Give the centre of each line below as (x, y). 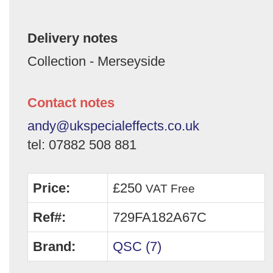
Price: (51, 188)
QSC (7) (137, 246)
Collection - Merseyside (96, 61)
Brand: (54, 246)
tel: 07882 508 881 (82, 144)
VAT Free (170, 188)
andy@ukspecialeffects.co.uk (113, 126)
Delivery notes (73, 38)
